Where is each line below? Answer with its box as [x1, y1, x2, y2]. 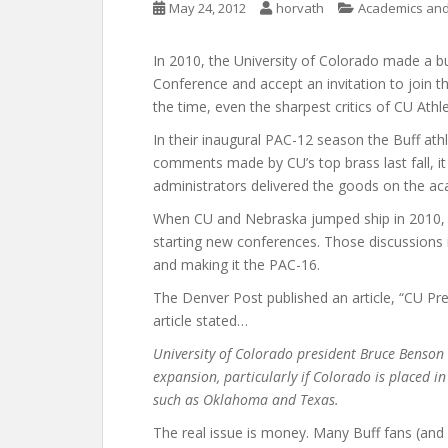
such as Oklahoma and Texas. [153, 390, 339, 409]
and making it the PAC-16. [153, 255, 320, 274]
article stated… [153, 311, 248, 330]
